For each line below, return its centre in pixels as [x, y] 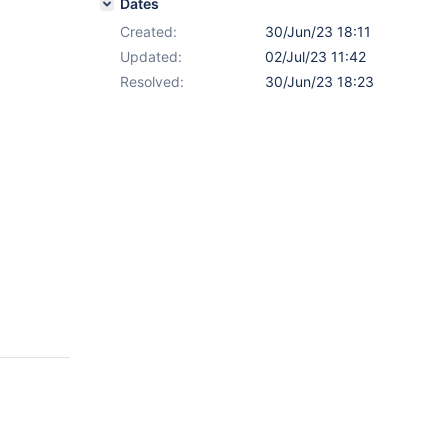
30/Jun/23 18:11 [318, 31]
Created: [148, 31]
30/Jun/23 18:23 [319, 81]
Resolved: [152, 81]
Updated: [151, 56]
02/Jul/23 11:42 [315, 56]
